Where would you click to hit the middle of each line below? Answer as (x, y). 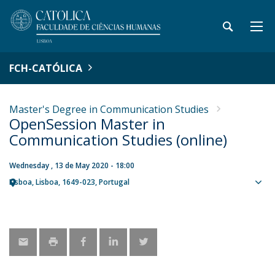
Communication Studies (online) (118, 140)
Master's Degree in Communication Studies (109, 109)
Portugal (114, 182)
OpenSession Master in (87, 124)
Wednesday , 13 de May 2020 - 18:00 (72, 165)
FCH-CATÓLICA (46, 68)
